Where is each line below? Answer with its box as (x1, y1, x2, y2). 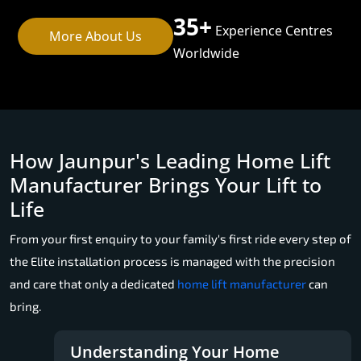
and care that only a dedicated (10, 276, 177, 291)
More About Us (49, 27, 143, 45)
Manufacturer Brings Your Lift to (10, 170, 322, 198)
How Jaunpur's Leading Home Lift (10, 146, 330, 174)
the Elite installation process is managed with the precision (10, 253, 335, 268)
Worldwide (173, 44, 240, 62)
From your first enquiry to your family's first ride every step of (10, 230, 351, 246)
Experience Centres (212, 21, 334, 39)
